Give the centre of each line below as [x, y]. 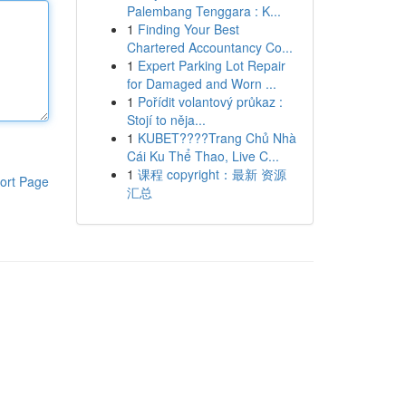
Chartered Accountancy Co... [209, 47]
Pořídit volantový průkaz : [210, 101]
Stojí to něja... [166, 120]
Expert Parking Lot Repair [211, 65]
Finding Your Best [188, 29]
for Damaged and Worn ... [201, 83]
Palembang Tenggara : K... [203, 11]
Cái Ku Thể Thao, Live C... [203, 156]
